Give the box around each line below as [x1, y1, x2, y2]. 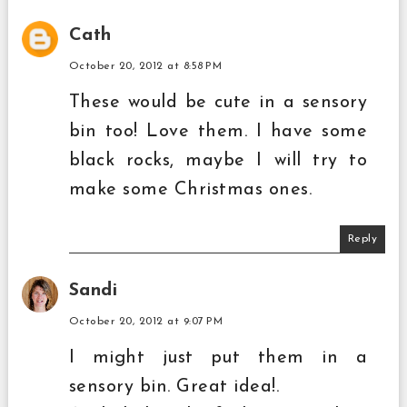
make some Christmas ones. [68, 180, 313, 199]
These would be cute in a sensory [68, 93, 368, 112]
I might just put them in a [68, 348, 368, 367]
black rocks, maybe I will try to [68, 151, 368, 170]
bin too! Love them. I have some [68, 122, 368, 141]
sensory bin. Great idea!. [68, 377, 280, 396]
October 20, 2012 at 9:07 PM [68, 315, 223, 327]
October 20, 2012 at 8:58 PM [68, 60, 223, 72]
